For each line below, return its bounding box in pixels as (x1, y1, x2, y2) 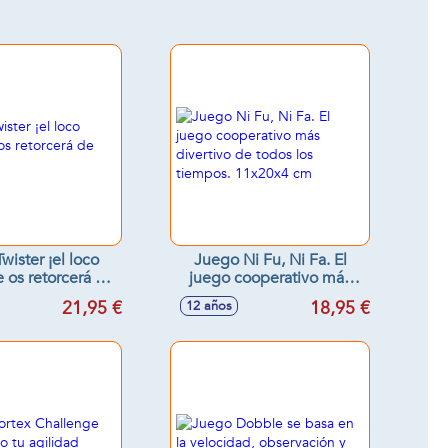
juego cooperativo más (189, 267, 351, 289)
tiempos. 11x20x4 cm (193, 303, 347, 325)
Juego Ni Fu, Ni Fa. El (193, 249, 347, 271)
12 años (186, 297, 232, 315)
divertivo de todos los (193, 285, 347, 307)
